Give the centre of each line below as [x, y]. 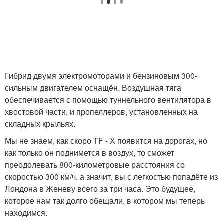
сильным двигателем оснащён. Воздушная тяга [93, 87]
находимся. [26, 212]
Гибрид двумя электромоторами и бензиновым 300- [101, 75]
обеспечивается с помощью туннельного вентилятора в [108, 99]
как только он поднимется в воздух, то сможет [90, 152]
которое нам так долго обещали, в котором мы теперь [105, 200]
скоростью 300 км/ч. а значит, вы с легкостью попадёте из [111, 176]
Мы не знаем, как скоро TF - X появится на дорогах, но [106, 140]
